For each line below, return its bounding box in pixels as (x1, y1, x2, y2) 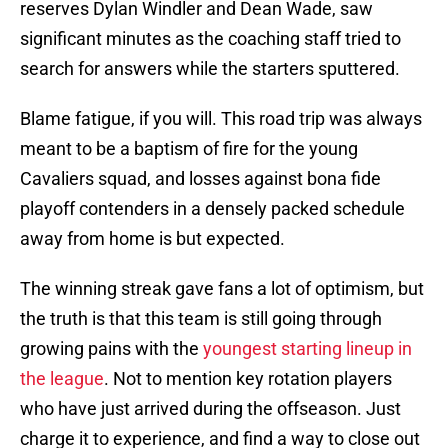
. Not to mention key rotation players (104, 368, 392, 390)
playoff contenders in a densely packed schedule (20, 198, 405, 220)
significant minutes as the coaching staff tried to (20, 28, 401, 50)
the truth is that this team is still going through (20, 308, 382, 330)
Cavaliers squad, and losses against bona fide (20, 168, 381, 190)
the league (20, 368, 104, 390)
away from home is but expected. (20, 228, 285, 250)
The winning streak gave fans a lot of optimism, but (20, 278, 424, 300)
